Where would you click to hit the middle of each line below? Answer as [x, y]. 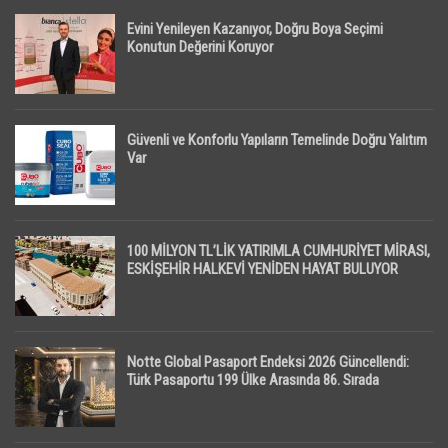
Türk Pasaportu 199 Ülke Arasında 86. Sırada [253, 380]
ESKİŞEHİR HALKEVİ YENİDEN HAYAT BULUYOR [262, 269]
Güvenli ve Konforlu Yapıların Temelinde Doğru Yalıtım [277, 140]
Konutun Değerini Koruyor [200, 47]
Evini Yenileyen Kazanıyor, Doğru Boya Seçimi [255, 29]
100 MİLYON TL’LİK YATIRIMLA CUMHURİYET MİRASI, [278, 251]
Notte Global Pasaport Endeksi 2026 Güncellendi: [268, 362]
